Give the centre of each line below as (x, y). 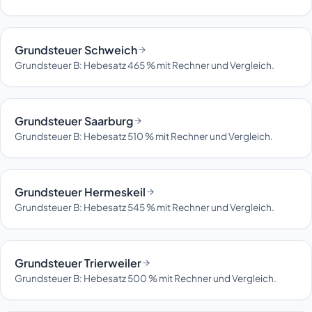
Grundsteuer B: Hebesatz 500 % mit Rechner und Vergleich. (146, 278)
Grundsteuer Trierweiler (78, 263)
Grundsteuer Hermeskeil (80, 192)
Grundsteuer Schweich (76, 49)
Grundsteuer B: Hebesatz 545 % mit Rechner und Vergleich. (145, 207)
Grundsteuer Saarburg (74, 120)
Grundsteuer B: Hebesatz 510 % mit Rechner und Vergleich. (144, 136)
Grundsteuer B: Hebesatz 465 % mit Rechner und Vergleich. (145, 65)
